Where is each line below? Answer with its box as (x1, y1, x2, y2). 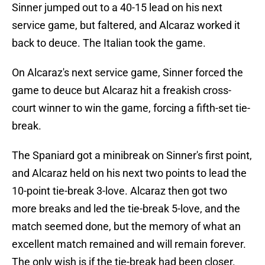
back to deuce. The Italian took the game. (12, 37, 206, 50)
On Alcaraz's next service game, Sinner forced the (12, 66, 243, 79)
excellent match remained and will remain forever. (12, 238, 246, 251)
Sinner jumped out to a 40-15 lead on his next (12, 1, 222, 14)
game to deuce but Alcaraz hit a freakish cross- (12, 84, 231, 97)
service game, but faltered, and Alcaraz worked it (12, 19, 240, 32)
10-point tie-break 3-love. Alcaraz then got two (12, 185, 227, 198)
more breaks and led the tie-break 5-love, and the (12, 202, 240, 215)
